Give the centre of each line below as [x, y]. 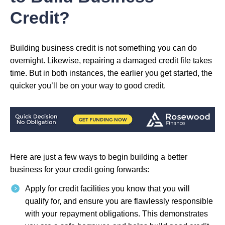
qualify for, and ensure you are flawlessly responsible [119, 201]
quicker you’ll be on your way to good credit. [88, 85]
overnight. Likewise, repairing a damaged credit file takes [111, 60]
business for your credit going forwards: [80, 169]
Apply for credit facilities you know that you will [107, 188]
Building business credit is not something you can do [103, 48]
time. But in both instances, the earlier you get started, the [111, 73]
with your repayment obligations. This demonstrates [117, 213]
